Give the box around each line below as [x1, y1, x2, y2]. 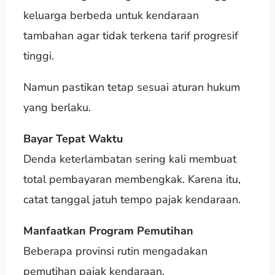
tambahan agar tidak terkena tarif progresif [23, 28, 238, 43]
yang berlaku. [23, 99, 91, 115]
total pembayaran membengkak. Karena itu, [23, 171, 241, 187]
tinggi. [23, 48, 54, 63]
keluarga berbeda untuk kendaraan [23, 7, 199, 23]
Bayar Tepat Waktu [23, 131, 123, 146]
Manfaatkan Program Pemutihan [23, 223, 193, 238]
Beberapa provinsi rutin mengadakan [23, 243, 207, 258]
